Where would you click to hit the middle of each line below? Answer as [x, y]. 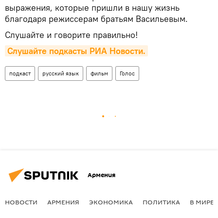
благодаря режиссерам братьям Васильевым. [96, 18]
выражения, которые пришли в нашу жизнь [92, 7]
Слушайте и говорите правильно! [71, 35]
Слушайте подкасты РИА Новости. [76, 51]
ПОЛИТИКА [161, 202]
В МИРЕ [202, 202]
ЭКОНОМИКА [111, 202]
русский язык [61, 73]
